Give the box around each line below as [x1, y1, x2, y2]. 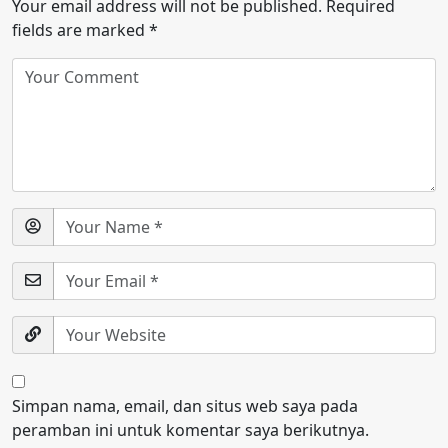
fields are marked [12, 18, 149, 41]
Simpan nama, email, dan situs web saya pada [12, 394, 358, 417]
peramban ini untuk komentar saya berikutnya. [12, 418, 369, 441]
